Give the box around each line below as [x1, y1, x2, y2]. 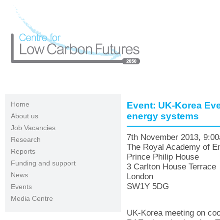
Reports [11, 147, 35, 155]
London [127, 172, 153, 181]
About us [11, 112, 38, 120]
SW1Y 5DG [127, 182, 169, 191]
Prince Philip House [127, 152, 199, 162]
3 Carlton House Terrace [127, 162, 216, 171]
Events [11, 183, 32, 191]
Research [11, 136, 41, 143]
